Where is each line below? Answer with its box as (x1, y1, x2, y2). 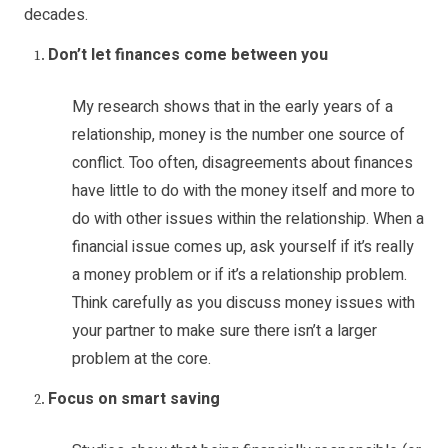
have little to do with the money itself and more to (72, 179, 415, 204)
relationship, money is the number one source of (72, 123, 405, 148)
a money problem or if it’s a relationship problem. (72, 263, 407, 288)
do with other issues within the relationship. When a (72, 207, 424, 232)
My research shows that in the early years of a (72, 95, 393, 120)
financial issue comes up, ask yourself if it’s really (72, 235, 414, 260)
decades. (24, 3, 88, 28)
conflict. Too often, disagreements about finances (72, 151, 413, 176)
